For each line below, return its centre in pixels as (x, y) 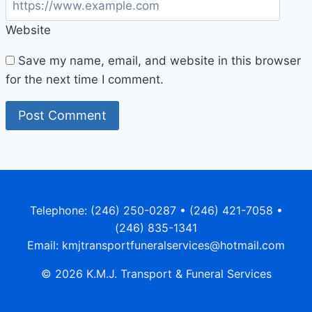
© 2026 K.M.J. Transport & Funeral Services (156, 274)
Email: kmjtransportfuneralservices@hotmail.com (156, 245)
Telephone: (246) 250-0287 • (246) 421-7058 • (156, 211)
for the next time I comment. (85, 79)
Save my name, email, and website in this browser (159, 60)
